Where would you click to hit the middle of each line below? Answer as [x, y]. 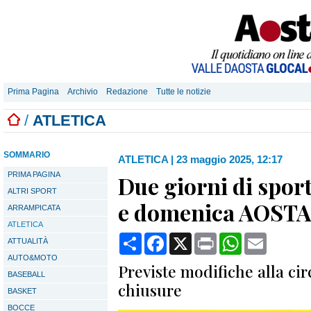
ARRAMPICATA [34, 208]
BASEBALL [26, 274]
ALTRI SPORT [32, 191]
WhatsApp [267, 238]
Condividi [165, 238]
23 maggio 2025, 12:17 [229, 159]
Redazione [127, 92]
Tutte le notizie [184, 92]
